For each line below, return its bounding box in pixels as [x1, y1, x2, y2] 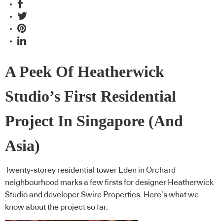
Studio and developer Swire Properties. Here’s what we [5, 191, 199, 199]
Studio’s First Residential [5, 87, 176, 105]
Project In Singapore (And [5, 112, 183, 130]
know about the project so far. [5, 203, 108, 212]
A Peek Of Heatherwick [5, 63, 164, 80]
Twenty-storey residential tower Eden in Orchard [5, 166, 176, 175]
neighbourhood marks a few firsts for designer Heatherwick [5, 179, 214, 187]
